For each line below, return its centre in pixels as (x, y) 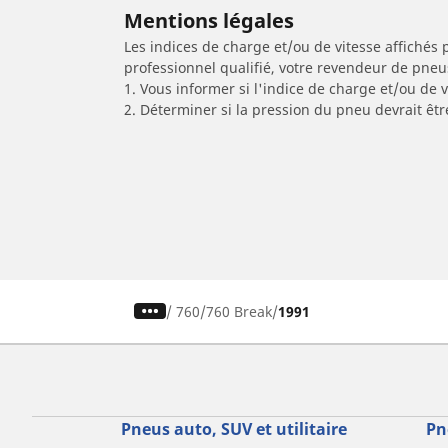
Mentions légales (209, 20)
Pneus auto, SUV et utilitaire (233, 428)
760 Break (239, 311)
